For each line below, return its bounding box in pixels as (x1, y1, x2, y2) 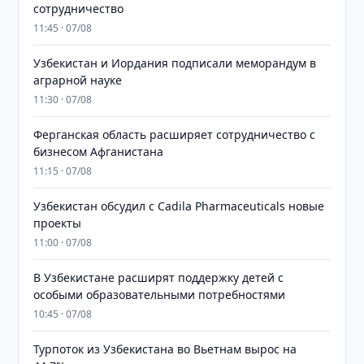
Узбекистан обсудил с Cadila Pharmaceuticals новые (33, 198, 325, 214)
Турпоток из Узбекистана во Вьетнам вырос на (33, 341, 297, 357)
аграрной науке (33, 72, 123, 88)
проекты (33, 215, 82, 231)
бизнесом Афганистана (33, 144, 164, 159)
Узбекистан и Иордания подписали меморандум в (33, 55, 317, 71)
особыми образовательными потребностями (33, 287, 286, 302)
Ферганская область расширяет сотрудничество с (33, 127, 316, 142)
